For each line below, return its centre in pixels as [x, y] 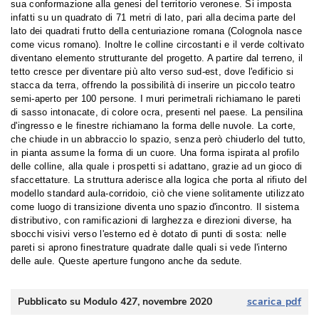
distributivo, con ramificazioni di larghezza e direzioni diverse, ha [151, 220]
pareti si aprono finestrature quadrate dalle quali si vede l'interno [149, 247]
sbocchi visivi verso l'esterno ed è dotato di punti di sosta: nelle [149, 234]
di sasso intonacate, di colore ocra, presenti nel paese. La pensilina [157, 112]
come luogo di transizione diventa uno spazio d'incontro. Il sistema [155, 207]
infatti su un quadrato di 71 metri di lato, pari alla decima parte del [153, 17]
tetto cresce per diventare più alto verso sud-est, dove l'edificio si [152, 72]
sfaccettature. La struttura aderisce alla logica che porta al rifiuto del [159, 180]
